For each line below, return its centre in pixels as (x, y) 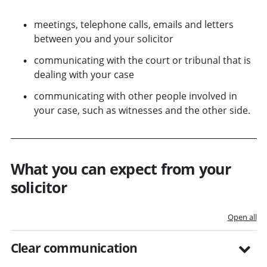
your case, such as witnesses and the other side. (142, 110)
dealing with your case (84, 74)
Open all (242, 217)
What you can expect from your (120, 168)
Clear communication (74, 248)
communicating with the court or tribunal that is (142, 60)
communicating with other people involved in (135, 96)
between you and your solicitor (103, 38)
